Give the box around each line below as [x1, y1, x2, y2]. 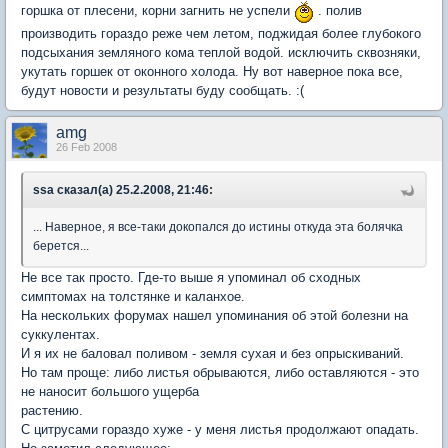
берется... [33, 239, 89, 253]
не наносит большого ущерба [21, 384, 199, 399]
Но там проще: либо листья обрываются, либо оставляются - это [21, 365, 419, 380]
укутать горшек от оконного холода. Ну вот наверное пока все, [21, 64, 403, 79]
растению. [21, 403, 83, 418]
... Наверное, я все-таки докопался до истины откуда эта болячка [33, 220, 403, 234]
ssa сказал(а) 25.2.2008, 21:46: [33, 183, 213, 197]
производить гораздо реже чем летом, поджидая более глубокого [21, 26, 421, 41]
